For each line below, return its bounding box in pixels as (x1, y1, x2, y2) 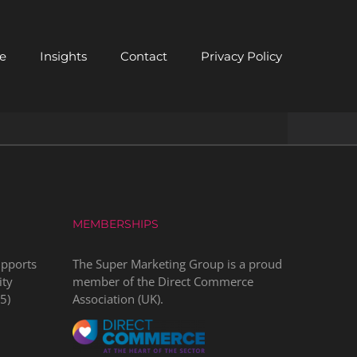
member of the (73, 273, 158, 289)
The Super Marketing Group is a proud (73, 256, 282, 272)
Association (73, 291, 135, 307)
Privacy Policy (200, 48, 282, 64)
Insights (39, 48, 87, 64)
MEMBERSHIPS (73, 217, 159, 231)
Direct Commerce (158, 273, 253, 289)
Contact (120, 48, 167, 64)
